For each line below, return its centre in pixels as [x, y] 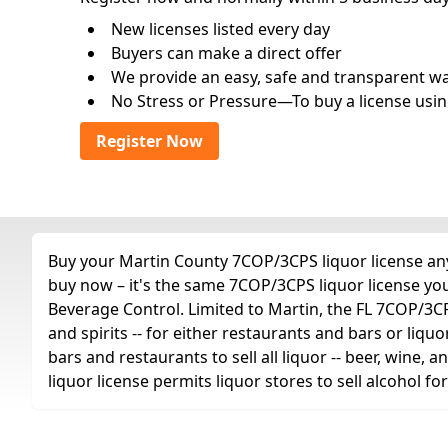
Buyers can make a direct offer [226, 53]
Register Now [149, 141]
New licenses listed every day [220, 29]
